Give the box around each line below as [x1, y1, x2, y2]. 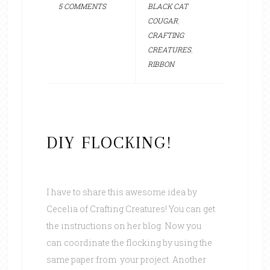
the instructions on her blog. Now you [46, 219, 201, 231]
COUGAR [147, 15, 178, 25]
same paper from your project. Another [46, 253, 206, 265]
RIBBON [147, 58, 174, 69]
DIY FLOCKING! [46, 132, 172, 152]
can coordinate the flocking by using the [46, 236, 212, 248]
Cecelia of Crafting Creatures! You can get [46, 202, 215, 215]
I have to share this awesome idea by [46, 186, 197, 198]
